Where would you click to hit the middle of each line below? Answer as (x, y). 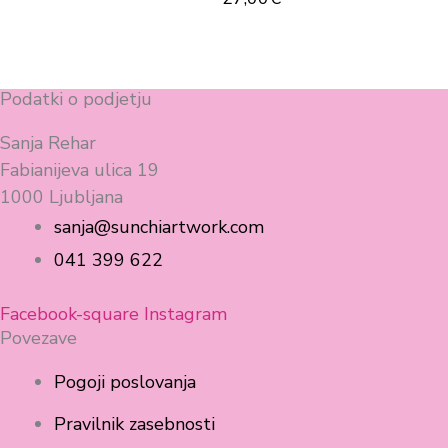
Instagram (185, 313)
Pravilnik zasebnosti (134, 423)
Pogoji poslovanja (125, 381)
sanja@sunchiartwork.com (159, 226)
